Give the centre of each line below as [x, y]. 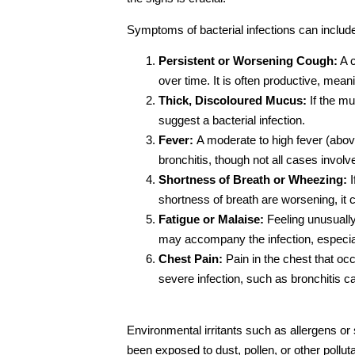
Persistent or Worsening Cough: [248, 61]
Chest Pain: [192, 259]
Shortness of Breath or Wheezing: [253, 180]
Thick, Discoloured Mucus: [234, 101]
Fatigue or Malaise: [213, 219]
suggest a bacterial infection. [232, 120]
